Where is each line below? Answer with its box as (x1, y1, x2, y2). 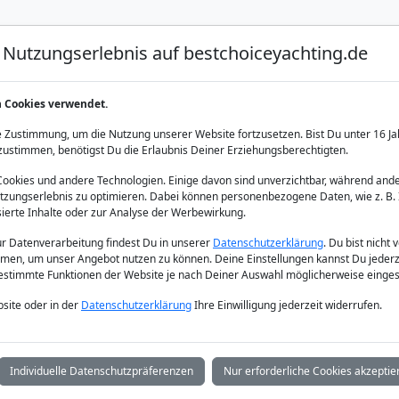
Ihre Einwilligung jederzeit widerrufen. (191, 297, 382, 313)
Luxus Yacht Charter (17, 53, 156, 74)
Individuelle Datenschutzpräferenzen (10, 363, 193, 379)
